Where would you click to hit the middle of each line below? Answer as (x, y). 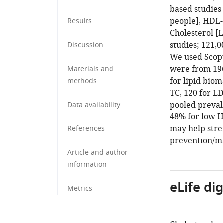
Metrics (80, 188)
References (86, 129)
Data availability (94, 105)
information (87, 165)
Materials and (90, 69)
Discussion (85, 45)
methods (82, 81)
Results (79, 21)
